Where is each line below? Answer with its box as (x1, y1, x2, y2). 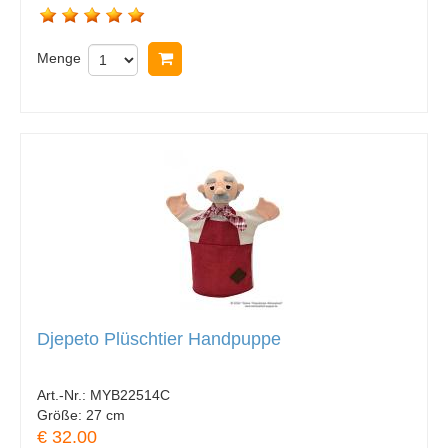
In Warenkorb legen (185, 50, 323, 68)
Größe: (37, 406, 86, 423)
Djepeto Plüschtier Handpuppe (37, 329, 281, 350)
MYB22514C (90, 386, 170, 403)
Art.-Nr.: (37, 386, 90, 403)
